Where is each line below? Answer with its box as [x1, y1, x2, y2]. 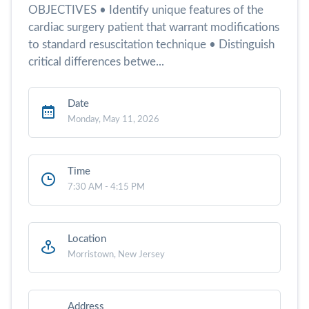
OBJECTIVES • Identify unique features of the [28, 3, 263, 16]
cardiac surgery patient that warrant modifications [28, 21, 279, 33]
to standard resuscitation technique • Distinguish [28, 38, 275, 50]
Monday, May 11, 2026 [68, 114, 159, 124]
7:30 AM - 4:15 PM [68, 181, 145, 192]
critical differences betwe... [28, 55, 164, 68]
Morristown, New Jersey [68, 249, 165, 259]
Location [68, 233, 106, 244]
